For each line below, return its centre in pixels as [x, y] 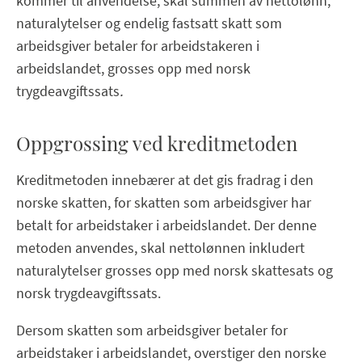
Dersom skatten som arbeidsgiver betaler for [152, 330]
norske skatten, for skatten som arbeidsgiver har [164, 202]
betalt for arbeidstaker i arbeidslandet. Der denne [166, 225]
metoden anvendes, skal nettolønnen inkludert [160, 247]
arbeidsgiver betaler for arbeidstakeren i [138, 45]
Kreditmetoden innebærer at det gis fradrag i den [165, 179]
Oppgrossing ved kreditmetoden [157, 143]
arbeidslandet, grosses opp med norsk [133, 68]
